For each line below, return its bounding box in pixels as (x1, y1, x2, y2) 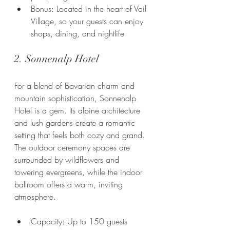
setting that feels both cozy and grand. (14, 129, 147, 141)
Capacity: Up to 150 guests (31, 216, 127, 227)
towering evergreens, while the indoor (14, 166, 145, 178)
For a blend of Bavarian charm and (14, 80, 137, 92)
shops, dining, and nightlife (31, 28, 124, 40)
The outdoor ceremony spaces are (14, 142, 132, 154)
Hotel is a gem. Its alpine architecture (14, 105, 143, 117)
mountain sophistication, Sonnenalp (14, 92, 139, 104)
